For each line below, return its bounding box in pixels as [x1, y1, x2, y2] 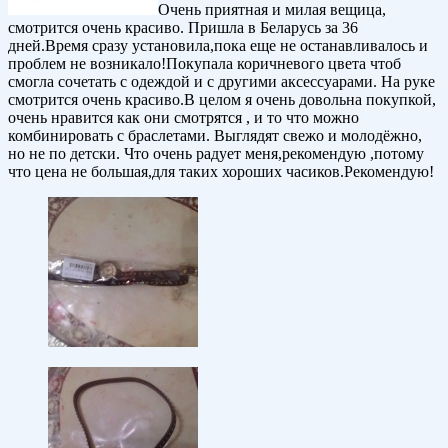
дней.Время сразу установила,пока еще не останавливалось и [8, 37, 428, 55]
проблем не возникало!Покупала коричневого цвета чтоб [8, 55, 401, 73]
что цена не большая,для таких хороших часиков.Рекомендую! [8, 163, 434, 181]
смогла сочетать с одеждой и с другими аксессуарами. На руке [8, 73, 435, 91]
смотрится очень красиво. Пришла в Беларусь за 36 [8, 19, 358, 37]
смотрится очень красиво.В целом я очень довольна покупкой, [8, 91, 436, 109]
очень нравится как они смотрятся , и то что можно [8, 109, 359, 127]
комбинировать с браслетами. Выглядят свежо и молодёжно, [8, 127, 422, 145]
